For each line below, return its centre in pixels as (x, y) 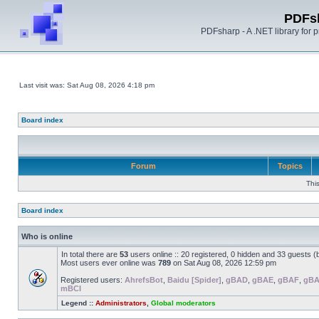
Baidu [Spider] (194, 280)
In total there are (90, 254)
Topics (290, 166)
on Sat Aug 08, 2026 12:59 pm (224, 263)
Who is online (47, 236)
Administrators (121, 303)
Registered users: (93, 280)
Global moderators (183, 303)
